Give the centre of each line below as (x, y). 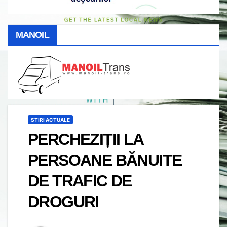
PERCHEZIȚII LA (86, 139)
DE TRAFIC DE (80, 181)
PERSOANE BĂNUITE (105, 160)
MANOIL (32, 35)
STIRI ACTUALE (50, 119)
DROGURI (63, 201)
